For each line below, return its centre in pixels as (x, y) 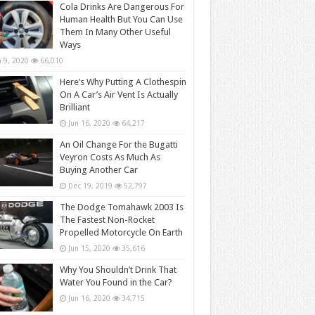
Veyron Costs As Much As (110, 157)
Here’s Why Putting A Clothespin (123, 82)
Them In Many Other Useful (115, 32)
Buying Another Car (98, 169)
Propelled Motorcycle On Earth (121, 232)
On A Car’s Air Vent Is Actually (118, 94)
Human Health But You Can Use (121, 19)
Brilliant (75, 107)
